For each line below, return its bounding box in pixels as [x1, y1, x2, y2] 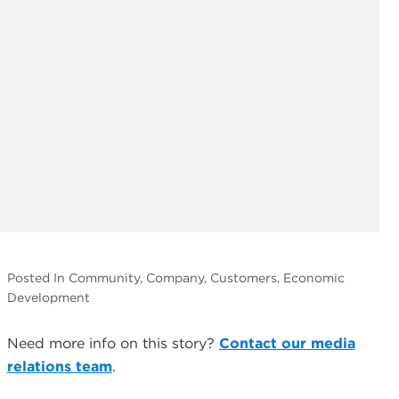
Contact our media [218, 335, 355, 352]
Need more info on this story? [6, 335, 219, 352]
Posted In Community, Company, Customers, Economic [6, 271, 345, 285]
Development [6, 290, 90, 305]
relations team [6, 358, 112, 375]
